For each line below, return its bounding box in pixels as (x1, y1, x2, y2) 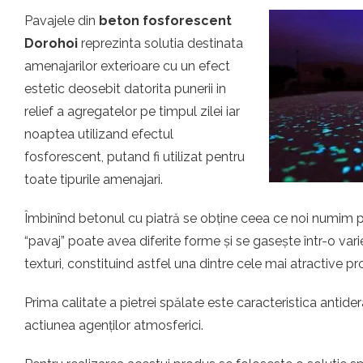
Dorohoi (24, 36, 81, 51)
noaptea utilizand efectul (24, 126, 173, 142)
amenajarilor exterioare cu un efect (24, 58, 230, 74)
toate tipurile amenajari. (24, 172, 163, 187)
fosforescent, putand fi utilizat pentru (24, 149, 245, 164)
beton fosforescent (99, 13, 232, 28)
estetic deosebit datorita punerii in (24, 81, 226, 96)
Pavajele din (24, 13, 99, 28)
